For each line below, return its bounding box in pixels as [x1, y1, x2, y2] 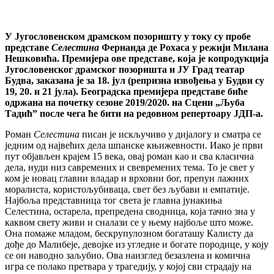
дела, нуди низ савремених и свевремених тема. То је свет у [5, 161, 254, 172]
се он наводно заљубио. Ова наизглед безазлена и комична [5, 250, 250, 261]
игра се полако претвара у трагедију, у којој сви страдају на [5, 261, 251, 272]
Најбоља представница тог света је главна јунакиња [5, 194, 222, 206]
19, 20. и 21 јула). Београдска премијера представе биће [5, 86, 248, 97]
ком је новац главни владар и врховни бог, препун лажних [5, 172, 249, 183]
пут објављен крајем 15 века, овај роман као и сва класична [5, 150, 254, 161]
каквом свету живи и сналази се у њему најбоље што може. [5, 217, 253, 228]
